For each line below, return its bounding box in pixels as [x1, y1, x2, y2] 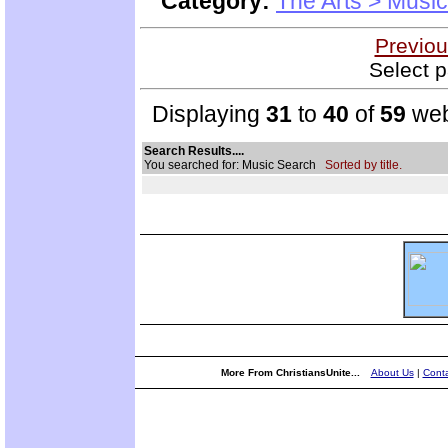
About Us [370, 367, 414, 378]
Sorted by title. [325, 157, 402, 172]
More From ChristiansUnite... [220, 367, 363, 378]
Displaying [140, 100, 266, 127]
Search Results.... [144, 143, 244, 158]
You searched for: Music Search [144, 157, 325, 172]
